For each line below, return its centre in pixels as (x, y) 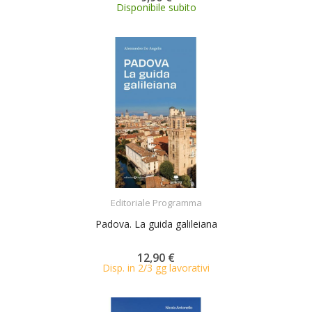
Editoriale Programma (156, 203)
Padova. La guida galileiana (156, 224)
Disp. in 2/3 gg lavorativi (156, 268)
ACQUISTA (169, 194)
